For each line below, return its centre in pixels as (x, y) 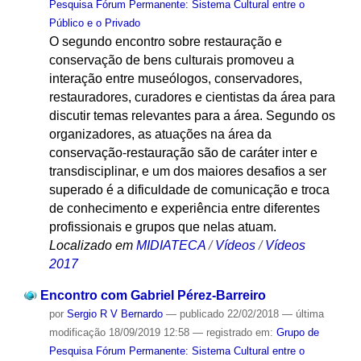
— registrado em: (234, 332)
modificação (77, 332)
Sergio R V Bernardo (114, 313)
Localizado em (91, 245)
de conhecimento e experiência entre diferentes (184, 208)
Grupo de (297, 332)
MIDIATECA (170, 245)
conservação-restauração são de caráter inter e (183, 152)
